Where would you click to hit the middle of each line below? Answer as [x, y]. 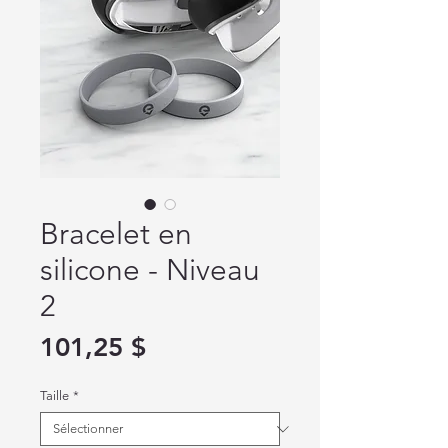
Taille [54, 395]
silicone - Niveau [150, 270]
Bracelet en [116, 234]
